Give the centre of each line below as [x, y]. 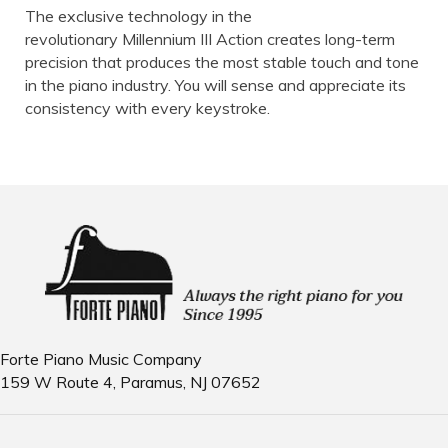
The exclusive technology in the [138, 15]
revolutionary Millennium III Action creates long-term [210, 38]
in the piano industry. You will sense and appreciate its [215, 84]
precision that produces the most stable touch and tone [222, 61]
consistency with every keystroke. [147, 107]
